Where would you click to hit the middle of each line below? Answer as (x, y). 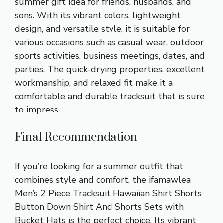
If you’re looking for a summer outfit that (99, 166)
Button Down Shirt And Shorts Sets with (99, 206)
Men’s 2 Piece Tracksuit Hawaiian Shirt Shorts (108, 193)
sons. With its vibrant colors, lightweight (98, 15)
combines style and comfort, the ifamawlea (103, 179)
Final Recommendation (76, 137)
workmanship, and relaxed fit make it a (94, 82)
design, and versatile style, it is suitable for (102, 29)
